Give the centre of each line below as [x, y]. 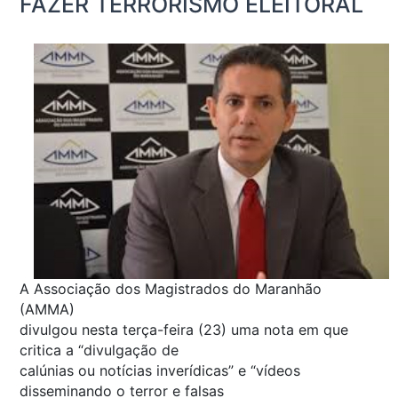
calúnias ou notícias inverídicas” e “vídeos [160, 370]
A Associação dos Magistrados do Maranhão [171, 288]
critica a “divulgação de [99, 350]
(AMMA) [47, 309]
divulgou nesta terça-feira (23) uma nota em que [184, 329]
